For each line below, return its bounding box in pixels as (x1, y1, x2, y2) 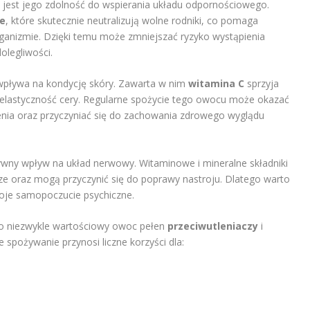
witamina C (188, 77, 244, 91)
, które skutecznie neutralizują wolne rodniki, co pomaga (5, 13, 258, 27)
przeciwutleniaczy (167, 219, 258, 232)
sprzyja (244, 77, 279, 91)
